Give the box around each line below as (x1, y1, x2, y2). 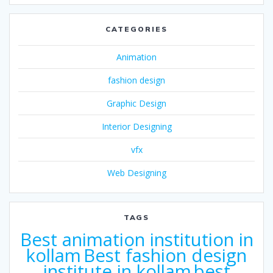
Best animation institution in (19, 227, 253, 252)
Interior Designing (101, 121, 172, 133)
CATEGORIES (105, 24, 168, 34)
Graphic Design (107, 97, 166, 110)
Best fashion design (83, 243, 247, 268)
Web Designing (107, 167, 166, 179)
